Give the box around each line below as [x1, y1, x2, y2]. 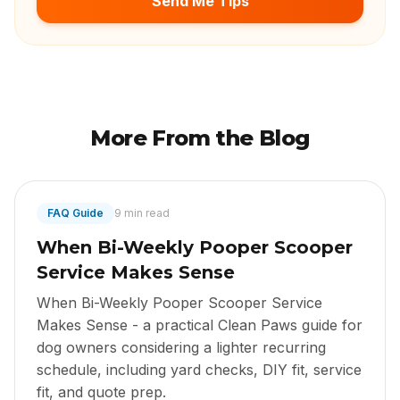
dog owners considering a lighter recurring [37, 338, 326, 357]
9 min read [114, 206, 170, 221]
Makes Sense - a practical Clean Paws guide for [37, 316, 362, 335]
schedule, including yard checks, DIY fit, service [37, 361, 362, 379]
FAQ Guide [47, 206, 104, 221]
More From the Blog [90, 125, 310, 152]
